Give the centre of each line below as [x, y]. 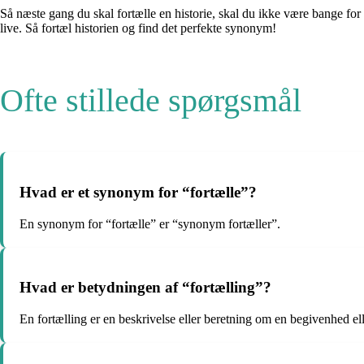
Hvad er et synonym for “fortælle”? [138, 192]
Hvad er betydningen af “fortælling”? [145, 288]
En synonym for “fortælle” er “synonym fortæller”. [150, 223]
